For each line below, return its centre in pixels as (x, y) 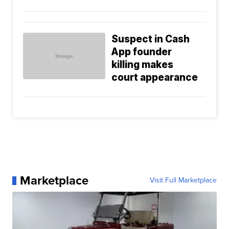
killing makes (143, 65)
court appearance (155, 78)
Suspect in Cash (151, 39)
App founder (142, 52)
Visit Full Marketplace (183, 180)
